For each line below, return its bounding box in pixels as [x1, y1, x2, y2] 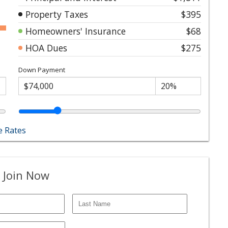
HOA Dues [25, 41, 67, 54]
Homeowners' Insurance [25, 24, 126, 37]
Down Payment [18, 65, 65, 74]
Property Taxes [25, 8, 88, 20]
